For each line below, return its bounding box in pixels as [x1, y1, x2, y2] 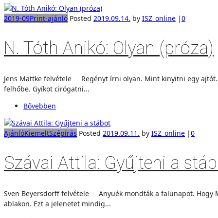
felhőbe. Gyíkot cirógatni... [4, 84, 90, 93]
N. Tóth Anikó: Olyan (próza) [4, 37, 214, 58]
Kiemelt [24, 128, 49, 138]
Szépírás [49, 128, 77, 138]
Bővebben [23, 101, 56, 110]
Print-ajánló [30, 14, 68, 23]
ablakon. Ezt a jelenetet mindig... [4, 199, 111, 208]
